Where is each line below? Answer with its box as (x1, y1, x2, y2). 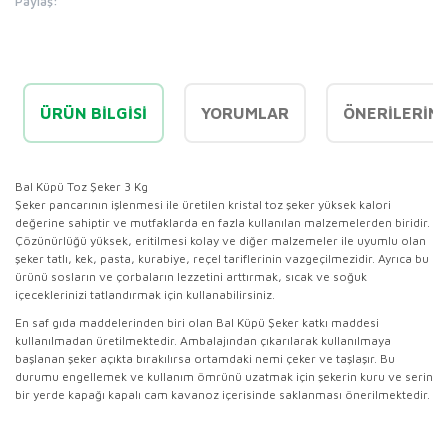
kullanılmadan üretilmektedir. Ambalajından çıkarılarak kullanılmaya (15, 332, 391, 348)
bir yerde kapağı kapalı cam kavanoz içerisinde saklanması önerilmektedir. (15, 386, 430, 402)
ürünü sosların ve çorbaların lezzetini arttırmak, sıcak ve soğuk (15, 268, 367, 284)
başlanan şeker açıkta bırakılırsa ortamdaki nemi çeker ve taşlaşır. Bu (15, 350, 395, 366)
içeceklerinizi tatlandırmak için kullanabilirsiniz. (15, 286, 275, 302)
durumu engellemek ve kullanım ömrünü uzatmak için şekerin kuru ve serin (15, 368, 433, 384)
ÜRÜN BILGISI (39, 103, 147, 122)
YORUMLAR (200, 103, 289, 122)
